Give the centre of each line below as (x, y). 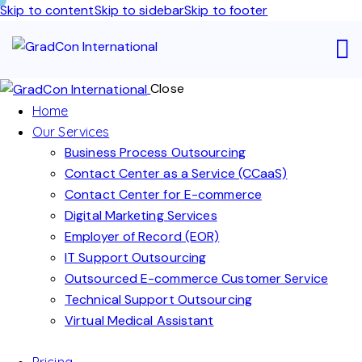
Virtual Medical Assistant (139, 320)
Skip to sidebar (139, 10)
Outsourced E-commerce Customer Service (196, 278)
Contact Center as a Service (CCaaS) (176, 173)
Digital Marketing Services (141, 215)
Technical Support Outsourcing (158, 299)
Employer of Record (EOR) (142, 236)
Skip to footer (226, 10)
